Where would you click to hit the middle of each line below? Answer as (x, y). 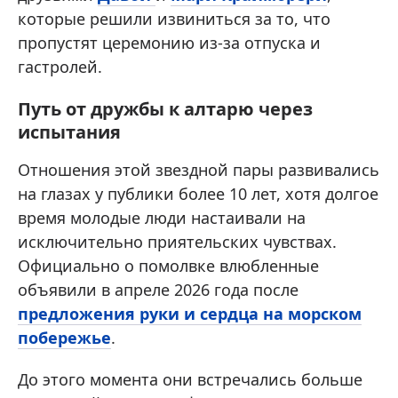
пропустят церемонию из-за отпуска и (169, 43)
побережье (64, 338)
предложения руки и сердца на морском (190, 314)
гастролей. (60, 67)
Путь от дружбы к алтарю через (165, 109)
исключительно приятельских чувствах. (177, 242)
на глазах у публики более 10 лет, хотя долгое (198, 194)
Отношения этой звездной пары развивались (199, 170)
